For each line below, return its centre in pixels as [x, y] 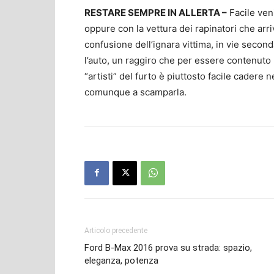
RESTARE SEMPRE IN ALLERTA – [156, 12]
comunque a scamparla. [135, 92]
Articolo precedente [116, 230]
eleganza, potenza [121, 260]
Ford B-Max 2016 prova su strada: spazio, [168, 247]
